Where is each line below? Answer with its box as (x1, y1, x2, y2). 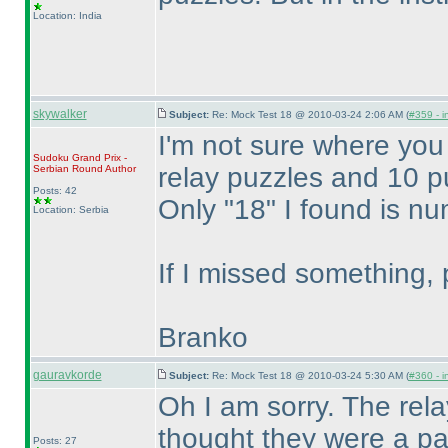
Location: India (32, 10, 102, 21)
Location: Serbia (32, 204, 109, 215)
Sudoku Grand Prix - (32, 152, 127, 163)
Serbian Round (32, 163, 103, 174)
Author (102, 163, 136, 174)
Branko (157, 322, 248, 353)
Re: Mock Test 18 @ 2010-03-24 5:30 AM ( (211, 370, 409, 381)
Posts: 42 (32, 185, 77, 196)
